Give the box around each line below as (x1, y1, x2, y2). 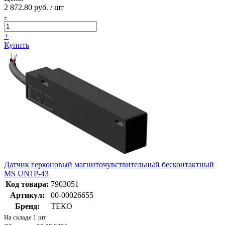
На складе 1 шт (4, 213, 46, 221)
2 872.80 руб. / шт (4, 3, 64, 12)
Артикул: (10, 191, 45, 200)
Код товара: (6, 180, 49, 189)
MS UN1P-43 (4, 169, 49, 178)
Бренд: (15, 202, 40, 211)
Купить (4, 41, 29, 50)
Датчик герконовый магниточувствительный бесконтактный (4, 160, 214, 169)
